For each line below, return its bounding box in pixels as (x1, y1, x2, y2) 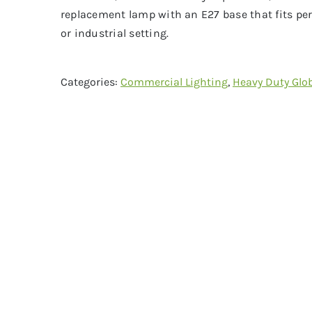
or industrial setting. (60, 26, 169, 40)
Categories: (60, 75, 120, 88)
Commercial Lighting (120, 75, 228, 88)
